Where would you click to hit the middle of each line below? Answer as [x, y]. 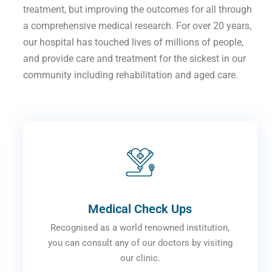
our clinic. [140, 258]
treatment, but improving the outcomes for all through [137, 10]
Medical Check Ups [140, 209]
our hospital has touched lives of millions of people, [133, 42]
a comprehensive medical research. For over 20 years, [137, 26]
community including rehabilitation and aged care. [130, 75]
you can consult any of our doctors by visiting [140, 243]
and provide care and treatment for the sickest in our [134, 59]
